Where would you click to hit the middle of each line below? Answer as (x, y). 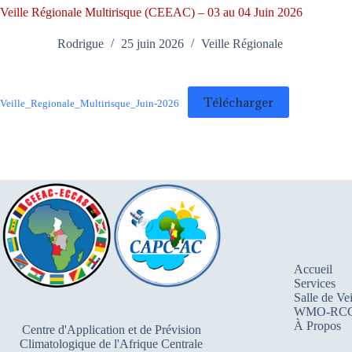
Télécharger (239, 102)
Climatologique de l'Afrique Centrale (112, 343)
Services (314, 283)
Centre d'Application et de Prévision (111, 329)
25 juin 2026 (152, 44)
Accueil (313, 269)
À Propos (317, 325)
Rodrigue (81, 44)
